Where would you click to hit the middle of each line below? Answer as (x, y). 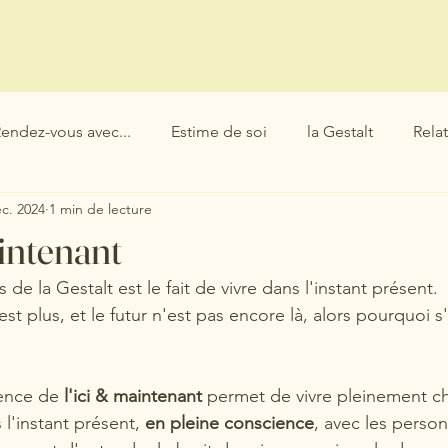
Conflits (352, 211)
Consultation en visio (182, 83)
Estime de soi (219, 131)
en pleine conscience (229, 423)
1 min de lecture (100, 208)
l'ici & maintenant (135, 396)
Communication (227, 211)
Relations (97, 211)
